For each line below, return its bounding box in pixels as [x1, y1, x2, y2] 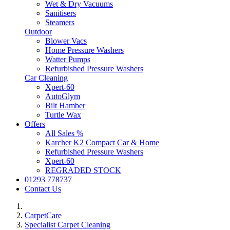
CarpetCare [25, 211, 62, 220]
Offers [25, 120, 45, 129]
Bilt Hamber [45, 101, 85, 110]
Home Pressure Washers [45, 46, 124, 55]
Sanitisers [45, 9, 76, 18]
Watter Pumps [45, 55, 90, 64]
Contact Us [25, 184, 61, 194]
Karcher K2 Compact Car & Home [45, 138, 159, 147]
